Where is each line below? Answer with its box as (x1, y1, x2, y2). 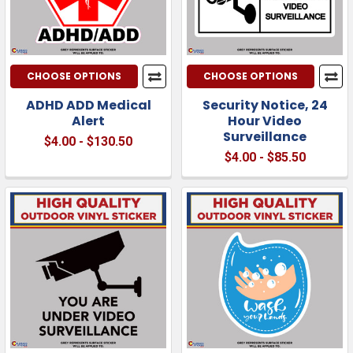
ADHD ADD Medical (25, 95, 151, 114)
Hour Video (228, 111, 302, 130)
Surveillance (223, 127, 307, 146)
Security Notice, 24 (202, 95, 328, 114)
